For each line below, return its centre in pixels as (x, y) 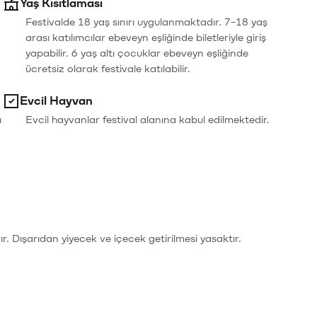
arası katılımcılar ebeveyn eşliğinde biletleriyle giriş (145, 38)
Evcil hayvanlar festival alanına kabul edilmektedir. (147, 120)
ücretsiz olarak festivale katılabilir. (108, 69)
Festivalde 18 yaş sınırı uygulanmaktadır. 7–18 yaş (146, 22)
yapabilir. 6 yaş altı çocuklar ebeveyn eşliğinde (137, 53)
